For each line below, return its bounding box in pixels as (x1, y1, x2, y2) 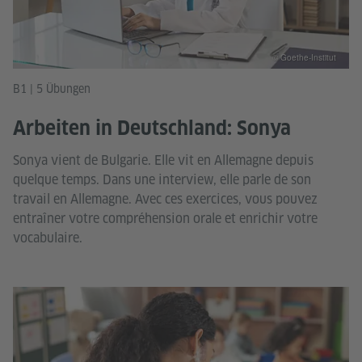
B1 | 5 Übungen (13, 81, 90, 96)
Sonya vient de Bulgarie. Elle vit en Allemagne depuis (13, 151, 314, 169)
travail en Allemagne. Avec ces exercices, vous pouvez (13, 190, 318, 208)
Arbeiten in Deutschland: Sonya (13, 116, 291, 140)
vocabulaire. (13, 229, 82, 246)
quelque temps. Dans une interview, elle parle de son (13, 170, 311, 188)
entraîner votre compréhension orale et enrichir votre (13, 209, 318, 227)
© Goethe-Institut (272, 51, 336, 63)
